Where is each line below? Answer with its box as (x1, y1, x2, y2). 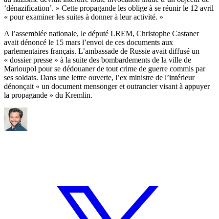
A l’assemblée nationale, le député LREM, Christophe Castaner (4, 29, 199, 38)
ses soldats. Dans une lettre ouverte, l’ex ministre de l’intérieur (4, 73, 195, 82)
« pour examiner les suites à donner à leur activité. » (4, 12, 163, 21)
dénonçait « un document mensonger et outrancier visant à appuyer (4, 82, 210, 90)
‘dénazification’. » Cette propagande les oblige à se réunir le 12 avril (4, 3, 214, 12)
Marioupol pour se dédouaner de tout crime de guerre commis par (4, 64, 205, 73)
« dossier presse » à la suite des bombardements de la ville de (4, 55, 191, 64)
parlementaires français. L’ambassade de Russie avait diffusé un (4, 46, 199, 55)
